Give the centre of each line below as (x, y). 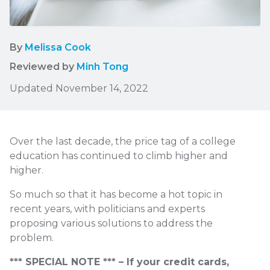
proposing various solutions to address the (111, 224)
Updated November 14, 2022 (79, 89)
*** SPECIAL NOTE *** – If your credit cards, (119, 262)
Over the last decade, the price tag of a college (123, 142)
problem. (32, 238)
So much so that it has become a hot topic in (116, 195)
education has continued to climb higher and (119, 156)
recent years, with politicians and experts (107, 209)
